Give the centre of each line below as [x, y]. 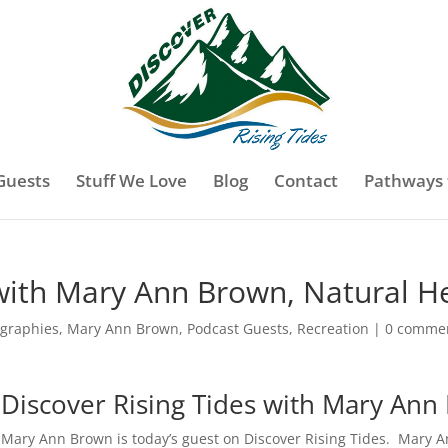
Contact [306, 180]
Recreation [333, 328]
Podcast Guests [238, 328]
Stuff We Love [131, 180]
